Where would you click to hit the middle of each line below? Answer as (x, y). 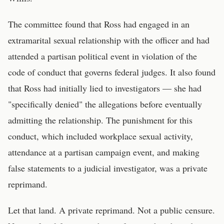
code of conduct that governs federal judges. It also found (112, 72)
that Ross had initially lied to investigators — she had (105, 88)
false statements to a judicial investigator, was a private (108, 168)
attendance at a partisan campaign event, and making (104, 152)
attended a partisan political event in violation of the (102, 56)
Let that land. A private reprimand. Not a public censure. (111, 210)
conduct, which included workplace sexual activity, (100, 136)
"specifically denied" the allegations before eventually (105, 104)
